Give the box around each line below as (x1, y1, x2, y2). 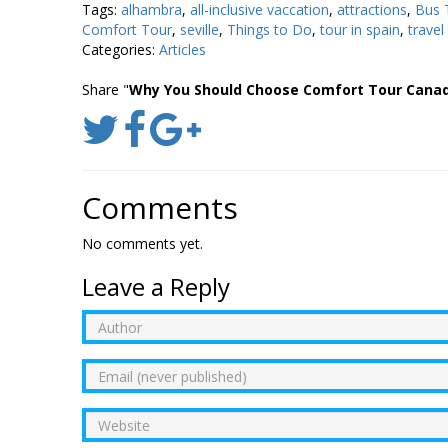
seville (180, 20, 219, 40)
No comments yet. (82, 234, 203, 254)
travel (408, 20, 444, 40)
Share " (82, 80, 129, 100)
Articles (159, 40, 206, 60)
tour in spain (320, 20, 400, 40)
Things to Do (227, 20, 312, 40)
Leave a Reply (82, 270, 230, 304)
